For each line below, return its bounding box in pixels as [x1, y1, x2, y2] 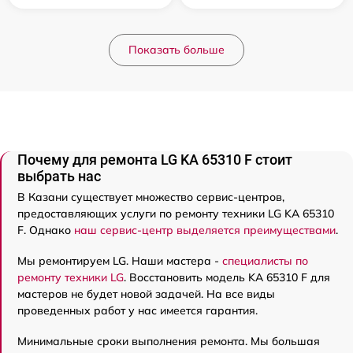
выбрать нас [17, 168, 101, 185]
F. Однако [17, 223, 74, 238]
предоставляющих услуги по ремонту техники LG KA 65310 [17, 206, 334, 221]
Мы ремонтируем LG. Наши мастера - [17, 254, 222, 269]
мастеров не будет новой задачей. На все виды [17, 287, 275, 302]
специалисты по [222, 254, 308, 269]
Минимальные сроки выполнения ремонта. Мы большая [17, 334, 320, 349]
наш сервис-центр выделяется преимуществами [74, 223, 336, 238]
